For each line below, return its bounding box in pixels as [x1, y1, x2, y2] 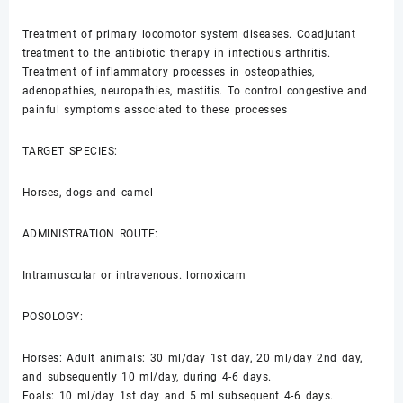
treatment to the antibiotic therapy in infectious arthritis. [22, 47, 331, 60]
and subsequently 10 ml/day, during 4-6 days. [22, 371, 272, 384]
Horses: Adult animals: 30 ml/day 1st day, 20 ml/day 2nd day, [22, 352, 363, 365]
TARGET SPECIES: [22, 145, 118, 158]
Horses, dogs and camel [22, 186, 154, 200]
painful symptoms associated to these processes [22, 103, 288, 117]
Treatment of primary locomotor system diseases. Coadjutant [22, 28, 356, 41]
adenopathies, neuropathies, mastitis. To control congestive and [22, 85, 368, 98]
